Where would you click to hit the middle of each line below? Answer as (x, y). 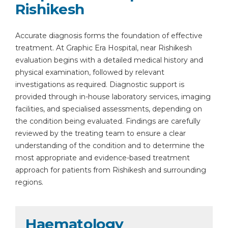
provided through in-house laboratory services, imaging (113, 97)
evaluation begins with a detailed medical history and (109, 60)
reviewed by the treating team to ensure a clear (101, 133)
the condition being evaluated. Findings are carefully (108, 121)
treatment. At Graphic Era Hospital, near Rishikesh (104, 48)
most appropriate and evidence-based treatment (103, 158)
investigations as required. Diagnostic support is (100, 84)
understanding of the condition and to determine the (110, 146)
